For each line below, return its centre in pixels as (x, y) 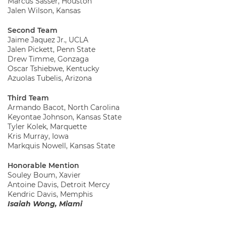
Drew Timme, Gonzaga (48, 59)
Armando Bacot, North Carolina (64, 107)
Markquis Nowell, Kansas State (61, 146)
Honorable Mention (43, 165)
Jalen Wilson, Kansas (44, 10)
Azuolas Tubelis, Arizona (50, 78)
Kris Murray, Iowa (38, 136)
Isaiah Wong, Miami (45, 204)
